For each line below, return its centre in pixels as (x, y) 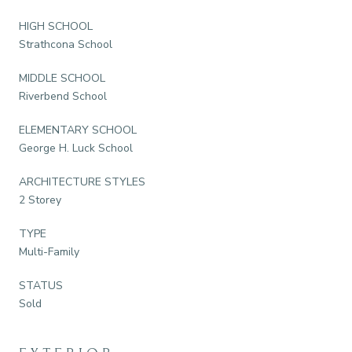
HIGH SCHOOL (56, 26)
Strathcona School (66, 44)
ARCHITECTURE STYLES (82, 181)
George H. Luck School (76, 148)
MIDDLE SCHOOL (62, 78)
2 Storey (40, 200)
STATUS (41, 285)
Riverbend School (63, 96)
